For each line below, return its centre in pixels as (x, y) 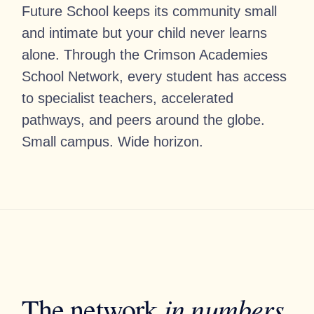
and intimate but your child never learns (145, 33)
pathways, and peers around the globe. (144, 120)
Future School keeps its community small (150, 11)
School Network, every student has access (155, 76)
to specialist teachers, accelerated (128, 98)
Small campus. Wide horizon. (113, 142)
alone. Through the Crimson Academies (145, 55)
